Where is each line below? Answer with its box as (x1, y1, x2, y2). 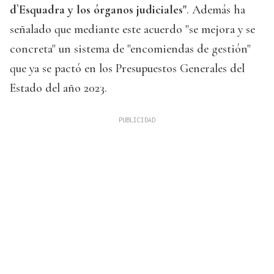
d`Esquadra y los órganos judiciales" (10, 2, 187, 18)
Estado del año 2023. (10, 81, 107, 96)
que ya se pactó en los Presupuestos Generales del (10, 61, 245, 76)
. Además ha (187, 2, 245, 18)
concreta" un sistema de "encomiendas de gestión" (10, 42, 251, 57)
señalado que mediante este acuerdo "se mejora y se (10, 22, 255, 37)
